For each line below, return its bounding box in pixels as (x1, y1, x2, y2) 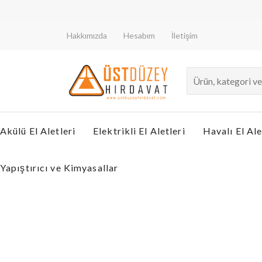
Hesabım (123, 30, 155, 40)
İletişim (171, 30, 198, 40)
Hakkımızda (67, 30, 107, 40)
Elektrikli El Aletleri (93, 125, 185, 136)
